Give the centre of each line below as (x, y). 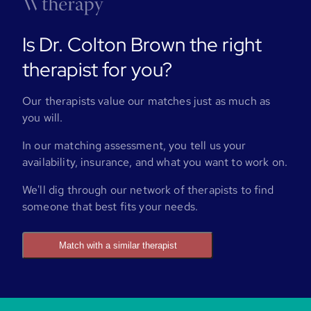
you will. (43, 117)
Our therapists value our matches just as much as (146, 101)
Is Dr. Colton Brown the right (142, 44)
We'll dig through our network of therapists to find (148, 190)
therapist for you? (97, 69)
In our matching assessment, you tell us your (134, 145)
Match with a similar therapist (118, 245)
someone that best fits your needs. (110, 206)
